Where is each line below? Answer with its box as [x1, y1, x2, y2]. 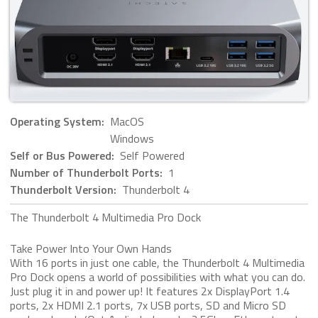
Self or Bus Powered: [10, 147, 117, 165]
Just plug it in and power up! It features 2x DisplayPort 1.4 [10, 283, 290, 300]
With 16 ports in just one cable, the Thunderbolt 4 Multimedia [10, 254, 305, 272]
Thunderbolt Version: [10, 181, 119, 199]
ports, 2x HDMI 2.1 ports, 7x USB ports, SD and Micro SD [10, 297, 286, 314]
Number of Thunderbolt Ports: [10, 164, 165, 182]
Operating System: [10, 113, 107, 131]
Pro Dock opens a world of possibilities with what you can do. [10, 268, 305, 286]
